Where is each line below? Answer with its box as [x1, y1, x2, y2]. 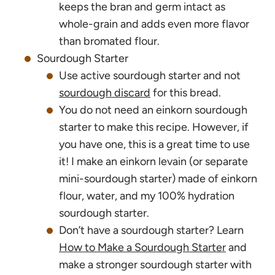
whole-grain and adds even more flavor [59, 17, 249, 31]
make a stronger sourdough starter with [59, 257, 252, 271]
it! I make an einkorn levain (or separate [59, 154, 248, 168]
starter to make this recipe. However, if [59, 120, 249, 134]
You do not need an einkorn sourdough [59, 103, 247, 117]
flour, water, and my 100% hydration [59, 188, 234, 203]
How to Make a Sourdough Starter [59, 240, 226, 254]
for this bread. [150, 85, 221, 99]
